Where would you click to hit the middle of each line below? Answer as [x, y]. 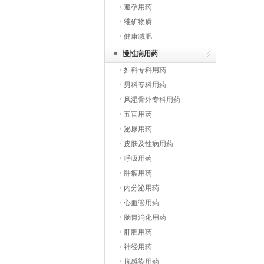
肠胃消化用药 [145, 217]
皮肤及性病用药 [148, 144]
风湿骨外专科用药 [152, 100]
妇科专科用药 [145, 70]
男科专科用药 [145, 85]
